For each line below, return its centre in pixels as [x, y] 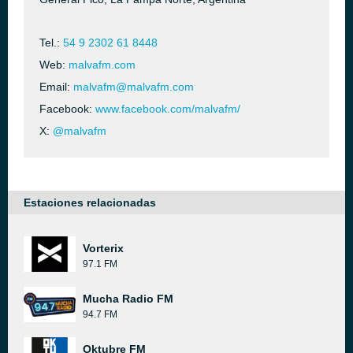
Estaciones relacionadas [90, 203]
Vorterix [103, 248]
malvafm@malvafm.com [134, 87]
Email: [56, 87]
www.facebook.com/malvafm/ [168, 109]
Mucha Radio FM [128, 299]
